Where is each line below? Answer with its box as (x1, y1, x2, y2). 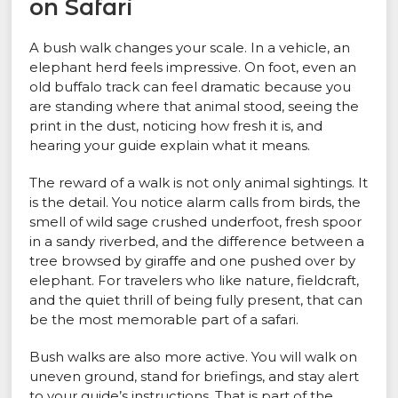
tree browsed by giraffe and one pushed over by (29, 252, 356, 270)
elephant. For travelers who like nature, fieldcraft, (29, 272, 360, 290)
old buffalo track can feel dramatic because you (29, 78, 352, 96)
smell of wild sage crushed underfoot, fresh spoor (29, 213, 362, 231)
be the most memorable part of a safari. (29, 311, 299, 329)
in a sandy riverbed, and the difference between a (29, 233, 365, 251)
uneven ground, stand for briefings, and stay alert (29, 368, 360, 386)
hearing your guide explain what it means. (29, 137, 311, 155)
